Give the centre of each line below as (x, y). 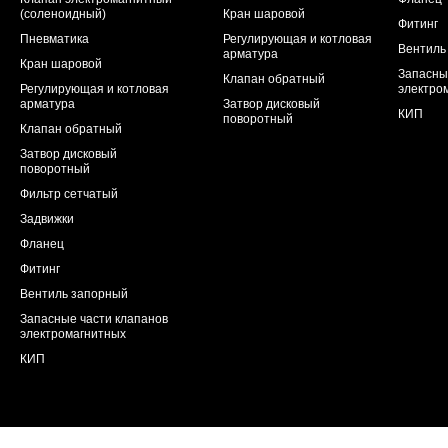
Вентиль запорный (74, 294)
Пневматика (54, 39)
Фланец (42, 244)
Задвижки (47, 219)
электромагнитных (73, 334)
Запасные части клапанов (94, 319)
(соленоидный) (63, 14)
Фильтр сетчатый (69, 194)
